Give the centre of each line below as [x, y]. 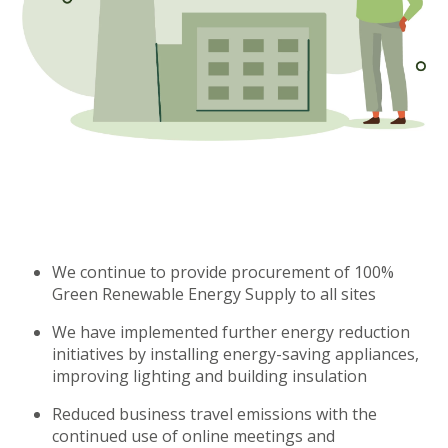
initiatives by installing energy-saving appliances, [236, 353]
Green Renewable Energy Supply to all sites [214, 293]
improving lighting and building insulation [210, 375]
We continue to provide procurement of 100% [223, 271]
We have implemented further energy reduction [231, 331]
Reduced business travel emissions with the [215, 413]
